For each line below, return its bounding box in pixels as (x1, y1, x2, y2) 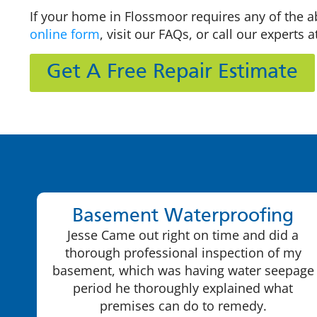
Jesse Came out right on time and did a (67, 226, 299, 243)
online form (30, 25, 100, 43)
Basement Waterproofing (72, 207, 294, 226)
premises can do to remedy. (99, 296, 267, 314)
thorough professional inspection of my (64, 243, 301, 261)
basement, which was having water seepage (52, 261, 314, 279)
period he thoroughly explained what (73, 279, 294, 296)
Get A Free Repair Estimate (47, 62, 298, 83)
